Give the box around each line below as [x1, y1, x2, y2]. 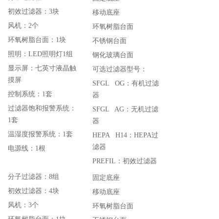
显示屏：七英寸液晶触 [8, 65, 76, 72]
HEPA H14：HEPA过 [92, 131, 158, 139]
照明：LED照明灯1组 [8, 50, 73, 58]
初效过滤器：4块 [8, 187, 59, 195]
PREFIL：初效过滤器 [92, 157, 157, 165]
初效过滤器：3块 [8, 8, 59, 15]
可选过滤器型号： [92, 66, 147, 73]
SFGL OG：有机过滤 [92, 80, 159, 87]
